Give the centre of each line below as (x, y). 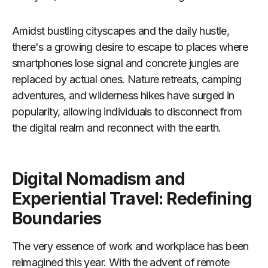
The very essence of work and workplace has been (130, 246)
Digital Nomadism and (99, 179)
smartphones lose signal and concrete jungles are (125, 63)
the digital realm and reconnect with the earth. (117, 127)
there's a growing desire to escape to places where (130, 47)
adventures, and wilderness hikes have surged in (123, 95)
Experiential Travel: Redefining (132, 198)
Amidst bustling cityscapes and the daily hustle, (121, 31)
